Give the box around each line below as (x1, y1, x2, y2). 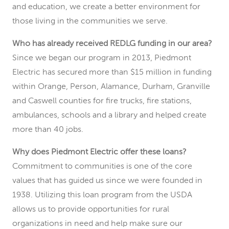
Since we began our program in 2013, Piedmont (12, 54, 191, 62)
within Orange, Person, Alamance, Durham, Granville (12, 83, 210, 91)
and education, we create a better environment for (12, 3, 200, 11)
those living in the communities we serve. (12, 17, 168, 26)
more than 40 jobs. (12, 126, 83, 134)
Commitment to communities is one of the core (12, 163, 192, 171)
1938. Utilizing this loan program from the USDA (12, 191, 192, 199)
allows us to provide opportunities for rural (12, 205, 169, 214)
